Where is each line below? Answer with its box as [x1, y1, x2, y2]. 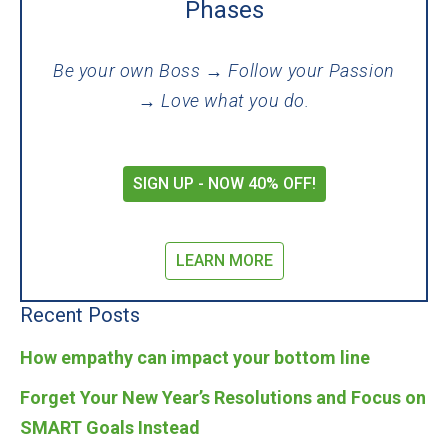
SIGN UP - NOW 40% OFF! [132, 174, 316, 193]
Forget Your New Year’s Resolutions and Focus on [20, 387, 426, 408]
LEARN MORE [175, 251, 273, 270]
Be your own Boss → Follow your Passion [53, 60, 395, 81]
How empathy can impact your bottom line [20, 347, 370, 368]
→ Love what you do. [138, 90, 310, 111]
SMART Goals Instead [20, 417, 200, 438]
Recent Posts [20, 303, 140, 327]
